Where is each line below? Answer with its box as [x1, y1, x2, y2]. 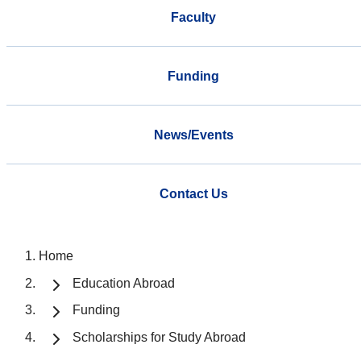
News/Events [153, 127, 234, 142]
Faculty [171, 10, 216, 24]
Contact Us [159, 186, 228, 201]
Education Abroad [73, 276, 175, 290]
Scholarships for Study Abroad [73, 330, 246, 345]
